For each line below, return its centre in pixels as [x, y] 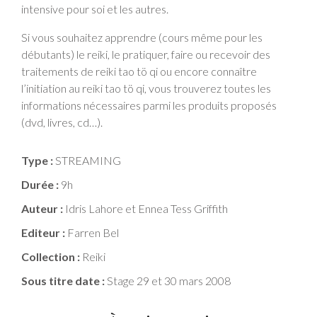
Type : [37, 160]
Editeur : [43, 232]
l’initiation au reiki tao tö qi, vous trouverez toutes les [146, 88]
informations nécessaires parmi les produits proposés [149, 105]
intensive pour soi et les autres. [95, 8]
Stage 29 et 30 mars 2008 [168, 280]
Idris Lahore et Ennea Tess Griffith [145, 208]
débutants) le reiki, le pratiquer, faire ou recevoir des [146, 54]
